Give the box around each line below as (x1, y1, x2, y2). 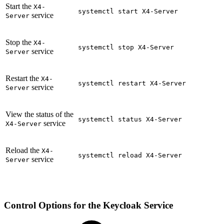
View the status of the (5, 109, 73, 118)
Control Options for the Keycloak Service (4, 199, 175, 210)
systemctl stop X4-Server (78, 43, 174, 51)
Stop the (5, 37, 33, 46)
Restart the (5, 73, 41, 82)
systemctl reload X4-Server (78, 151, 182, 159)
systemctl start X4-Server (78, 7, 178, 15)
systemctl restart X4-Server (78, 79, 186, 87)
